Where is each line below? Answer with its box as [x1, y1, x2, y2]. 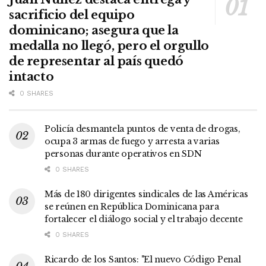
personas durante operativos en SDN [45, 148, 202, 159]
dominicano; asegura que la [9, 23, 179, 37]
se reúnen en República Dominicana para [45, 201, 219, 212]
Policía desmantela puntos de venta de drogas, [45, 123, 240, 134]
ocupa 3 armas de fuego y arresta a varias [45, 135, 220, 147]
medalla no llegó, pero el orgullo [9, 38, 209, 53]
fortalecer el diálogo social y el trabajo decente [45, 213, 243, 224]
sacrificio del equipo [9, 7, 135, 22]
